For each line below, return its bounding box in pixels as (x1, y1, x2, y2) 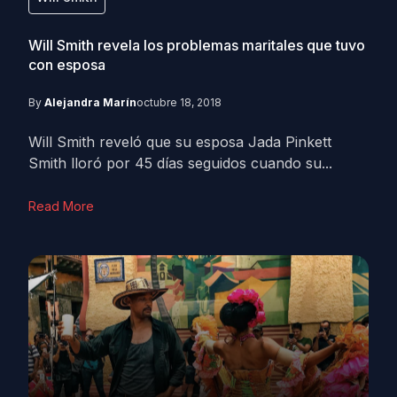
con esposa (28, 56, 105, 74)
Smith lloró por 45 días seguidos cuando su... (28, 154, 332, 172)
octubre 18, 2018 (136, 96, 222, 109)
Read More (28, 198, 94, 214)
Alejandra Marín (44, 96, 136, 109)
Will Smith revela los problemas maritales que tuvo (28, 36, 365, 54)
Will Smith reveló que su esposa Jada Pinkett (28, 133, 331, 151)
